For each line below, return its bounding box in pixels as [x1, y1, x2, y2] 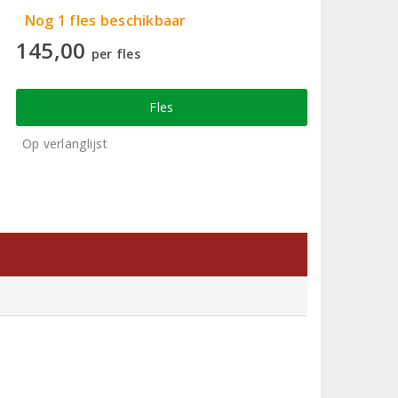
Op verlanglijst [21, 134, 107, 152]
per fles [91, 44, 140, 62]
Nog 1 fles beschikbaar [24, 10, 187, 30]
